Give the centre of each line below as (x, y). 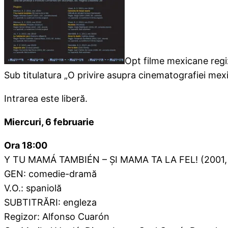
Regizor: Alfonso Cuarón (57, 217)
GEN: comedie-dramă (50, 174)
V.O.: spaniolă (33, 188)
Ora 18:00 (26, 146)
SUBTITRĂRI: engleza (50, 203)
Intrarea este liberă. (46, 99)
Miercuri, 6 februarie (49, 122)
